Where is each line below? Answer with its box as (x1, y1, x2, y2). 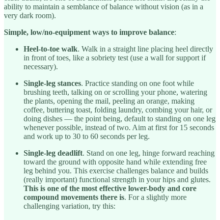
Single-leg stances (24, 79, 81, 87)
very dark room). (4, 11, 56, 20)
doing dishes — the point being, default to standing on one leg (24, 114, 216, 123)
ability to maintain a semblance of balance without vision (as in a (4, 2, 203, 11)
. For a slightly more (124, 192, 187, 201)
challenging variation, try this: (24, 201, 115, 210)
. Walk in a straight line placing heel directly (78, 44, 213, 53)
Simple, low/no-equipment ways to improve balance (4, 27, 174, 36)
